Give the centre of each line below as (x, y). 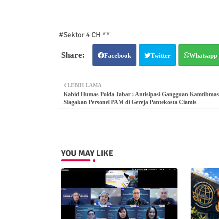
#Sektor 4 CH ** (84, 34)
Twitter (160, 55)
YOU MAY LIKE (87, 153)
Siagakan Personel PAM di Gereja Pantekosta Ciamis (130, 102)
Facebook (117, 55)
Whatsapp (203, 55)
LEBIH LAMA (84, 85)
